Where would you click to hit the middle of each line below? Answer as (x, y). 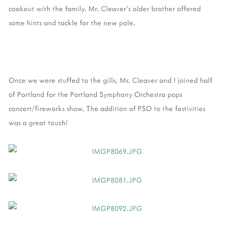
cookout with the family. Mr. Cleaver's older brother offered (105, 8)
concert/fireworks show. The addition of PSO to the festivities (107, 108)
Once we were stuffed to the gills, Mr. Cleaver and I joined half (110, 80)
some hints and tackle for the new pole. (72, 22)
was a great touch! (38, 122)
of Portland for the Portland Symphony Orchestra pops (95, 94)
